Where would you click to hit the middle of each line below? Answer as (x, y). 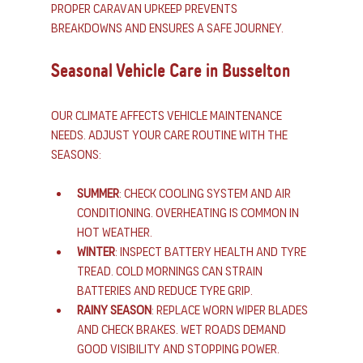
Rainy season (114, 310)
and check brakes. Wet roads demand (182, 330)
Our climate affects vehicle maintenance (167, 116)
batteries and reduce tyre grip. (164, 291)
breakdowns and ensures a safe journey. (167, 28)
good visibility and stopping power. (178, 349)
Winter (96, 252)
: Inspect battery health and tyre (211, 252)
